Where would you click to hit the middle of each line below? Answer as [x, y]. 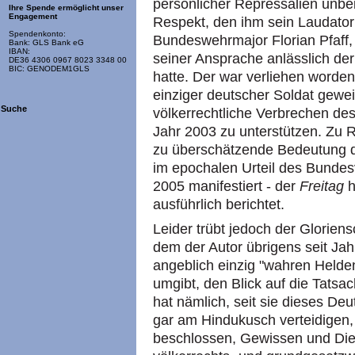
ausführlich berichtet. [219, 205]
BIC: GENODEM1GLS [49, 69]
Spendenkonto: [37, 34]
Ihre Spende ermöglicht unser [66, 8]
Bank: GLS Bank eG [46, 43]
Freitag [322, 187]
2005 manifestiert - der [226, 187]
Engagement [33, 17]
